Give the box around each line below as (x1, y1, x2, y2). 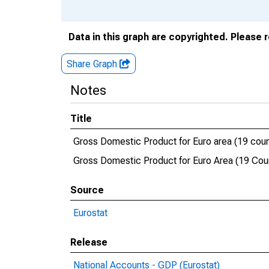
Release (70, 237, 107, 248)
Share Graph (67, 58, 119, 70)
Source (70, 184, 104, 196)
